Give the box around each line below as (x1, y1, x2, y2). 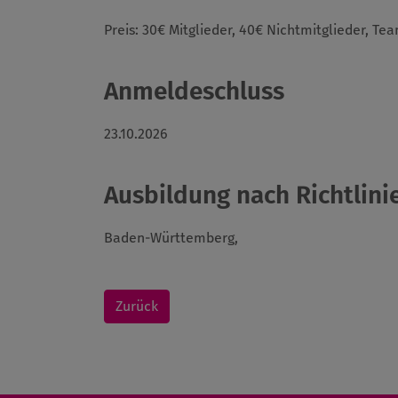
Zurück (115, 298, 158, 315)
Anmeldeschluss (104, 76, 284, 107)
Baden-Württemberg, (104, 229, 238, 247)
